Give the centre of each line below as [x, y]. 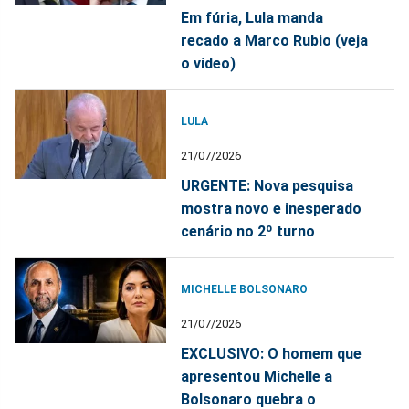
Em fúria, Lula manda [252, 18]
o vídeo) [209, 64]
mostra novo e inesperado [272, 209]
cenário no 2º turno [248, 232]
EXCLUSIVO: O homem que [272, 354]
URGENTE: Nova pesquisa [267, 186]
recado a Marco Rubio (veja [275, 41]
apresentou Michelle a [257, 377]
